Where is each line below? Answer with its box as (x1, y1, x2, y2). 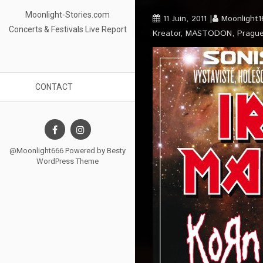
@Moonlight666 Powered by (9, 146, 107, 155)
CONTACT (35, 82, 73, 92)
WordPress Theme (36, 157, 99, 166)
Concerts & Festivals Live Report (8, 25, 127, 34)
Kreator (153, 28, 180, 39)
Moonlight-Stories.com (25, 10, 110, 19)
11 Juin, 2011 (163, 13, 207, 25)
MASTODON (186, 28, 232, 39)
